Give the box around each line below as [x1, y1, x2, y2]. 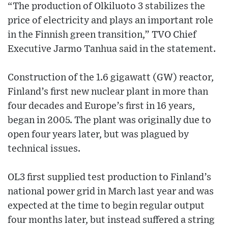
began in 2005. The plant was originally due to [8, 116, 211, 126]
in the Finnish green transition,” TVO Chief [8, 30, 196, 40]
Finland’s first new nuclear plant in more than [8, 87, 208, 97]
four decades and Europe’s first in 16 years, [8, 101, 195, 111]
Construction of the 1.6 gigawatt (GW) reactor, [8, 73, 214, 83]
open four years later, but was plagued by [8, 130, 189, 140]
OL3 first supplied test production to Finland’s [8, 173, 211, 183]
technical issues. [8, 144, 80, 154]
